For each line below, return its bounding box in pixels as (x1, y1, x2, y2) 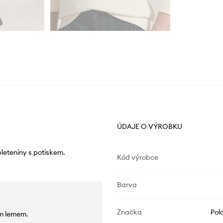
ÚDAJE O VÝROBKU (116, 122, 182, 131)
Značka (116, 208, 142, 217)
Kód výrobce (116, 153, 158, 162)
